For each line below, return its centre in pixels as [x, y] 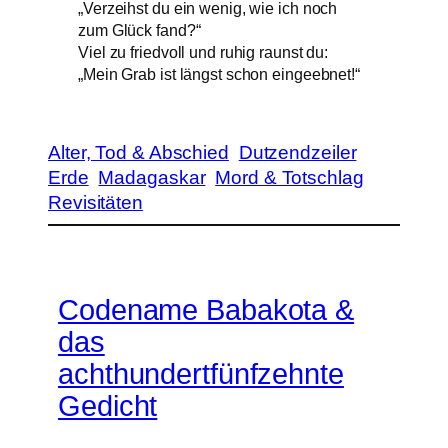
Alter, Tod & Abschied [138, 152]
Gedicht [108, 405]
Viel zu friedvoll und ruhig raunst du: [203, 52]
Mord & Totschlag [289, 177]
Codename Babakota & [206, 309]
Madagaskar [152, 177]
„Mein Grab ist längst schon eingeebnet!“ [219, 74]
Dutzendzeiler [297, 152]
